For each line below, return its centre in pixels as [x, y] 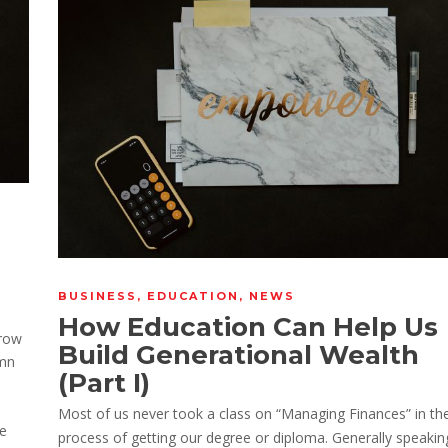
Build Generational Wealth [238, 354]
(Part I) [104, 382]
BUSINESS [97, 295]
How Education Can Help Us [248, 326]
